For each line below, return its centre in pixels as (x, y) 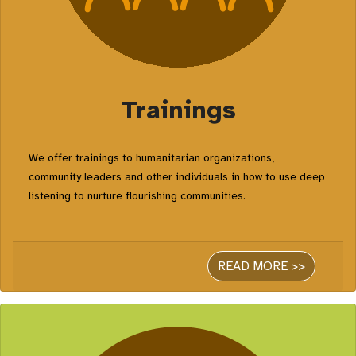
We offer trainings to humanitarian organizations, (151, 158)
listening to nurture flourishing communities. (137, 196)
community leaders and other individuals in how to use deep (177, 177)
